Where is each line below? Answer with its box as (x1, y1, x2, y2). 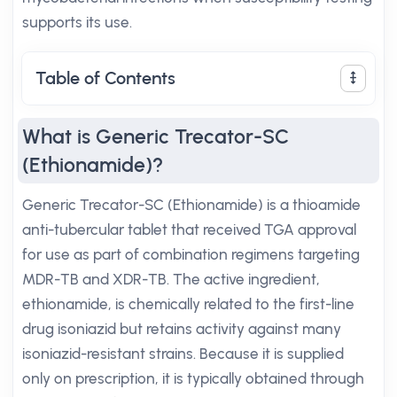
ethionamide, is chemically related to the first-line (22, 295, 354, 313)
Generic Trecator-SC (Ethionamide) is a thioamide (22, 196, 361, 214)
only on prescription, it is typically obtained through (22, 370, 364, 387)
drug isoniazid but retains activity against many (22, 320, 341, 338)
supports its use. (22, 13, 132, 31)
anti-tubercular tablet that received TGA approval (22, 221, 356, 238)
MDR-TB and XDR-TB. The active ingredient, (22, 270, 320, 288)
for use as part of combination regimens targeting (22, 245, 360, 263)
